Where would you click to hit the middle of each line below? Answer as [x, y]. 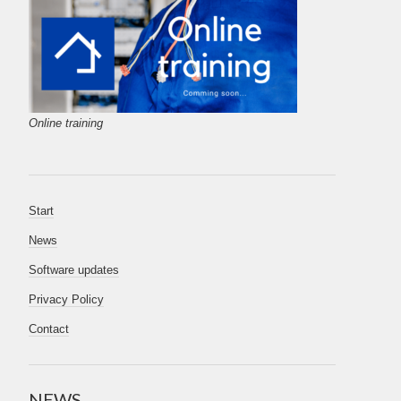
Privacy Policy [67, 299]
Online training [66, 123]
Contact [49, 329]
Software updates [74, 270]
